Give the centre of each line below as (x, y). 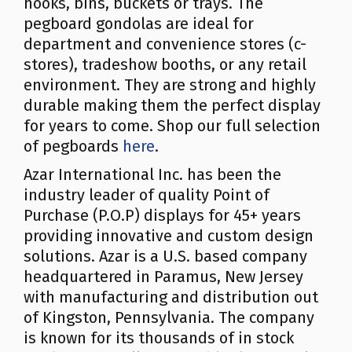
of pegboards (73, 146)
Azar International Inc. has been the (152, 174)
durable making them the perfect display (172, 105)
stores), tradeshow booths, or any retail (165, 64)
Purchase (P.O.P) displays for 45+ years (162, 215)
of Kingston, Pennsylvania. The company (169, 317)
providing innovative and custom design (169, 236)
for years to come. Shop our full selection (172, 126)
